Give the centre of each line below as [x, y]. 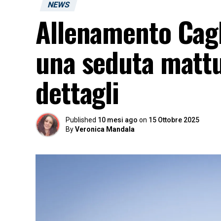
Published [81, 120]
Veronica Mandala [105, 129]
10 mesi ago [118, 120]
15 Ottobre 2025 [174, 120]
